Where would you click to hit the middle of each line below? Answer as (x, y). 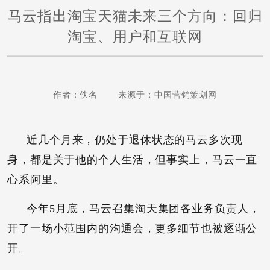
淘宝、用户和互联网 (135, 36)
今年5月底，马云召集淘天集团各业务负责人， (143, 209)
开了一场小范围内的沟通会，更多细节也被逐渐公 (133, 228)
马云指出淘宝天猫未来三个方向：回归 (135, 16)
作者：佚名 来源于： (103, 95)
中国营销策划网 (186, 95)
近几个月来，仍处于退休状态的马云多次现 (135, 140)
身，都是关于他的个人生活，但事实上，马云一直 (133, 160)
